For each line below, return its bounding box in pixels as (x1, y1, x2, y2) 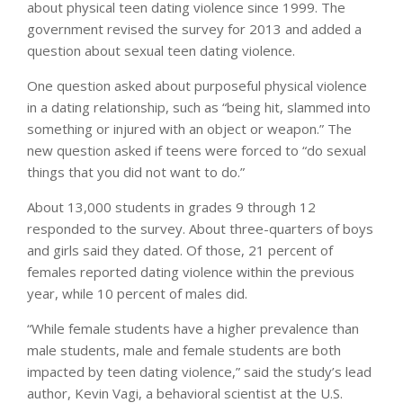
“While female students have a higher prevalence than (27, 319, 359, 338)
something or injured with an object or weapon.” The (27, 120, 352, 139)
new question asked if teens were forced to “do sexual (27, 141, 366, 160)
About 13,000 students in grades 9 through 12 (27, 198, 316, 217)
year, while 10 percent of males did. (27, 284, 247, 303)
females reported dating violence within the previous (27, 263, 354, 282)
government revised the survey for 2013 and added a (27, 20, 362, 39)
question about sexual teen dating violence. (27, 41, 295, 60)
